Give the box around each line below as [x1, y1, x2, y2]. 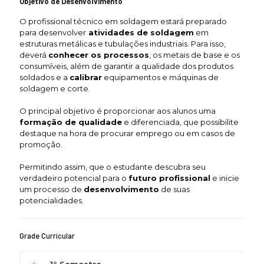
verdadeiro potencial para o [19, 173, 128, 183]
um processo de [19, 184, 84, 194]
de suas [159, 184, 190, 194]
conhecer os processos [48, 49, 149, 60]
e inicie [210, 173, 239, 183]
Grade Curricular [19, 230, 75, 240]
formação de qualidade [19, 117, 122, 127]
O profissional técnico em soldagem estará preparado [19, 16, 227, 26]
